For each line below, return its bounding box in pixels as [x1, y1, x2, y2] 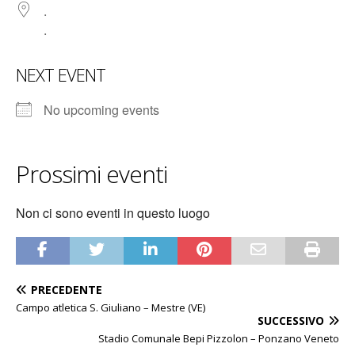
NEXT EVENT [16, 63, 105, 86]
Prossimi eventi [16, 158, 167, 190]
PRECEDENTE [31, 282, 102, 297]
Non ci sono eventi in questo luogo [16, 204, 210, 222]
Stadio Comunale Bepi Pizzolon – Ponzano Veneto [98, 331, 339, 345]
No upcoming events [44, 101, 159, 119]
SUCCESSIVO [258, 313, 324, 328]
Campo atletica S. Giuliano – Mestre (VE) [16, 300, 205, 315]
